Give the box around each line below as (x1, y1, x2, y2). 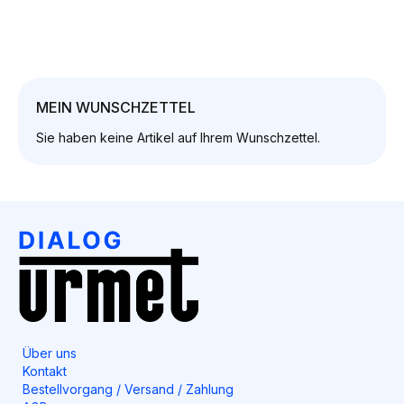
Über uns (23, 344, 77, 361)
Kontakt (23, 363, 67, 379)
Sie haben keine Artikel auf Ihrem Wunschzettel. (36, 130, 320, 145)
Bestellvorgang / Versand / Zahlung (23, 381, 234, 397)
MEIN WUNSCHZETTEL (36, 98, 196, 116)
